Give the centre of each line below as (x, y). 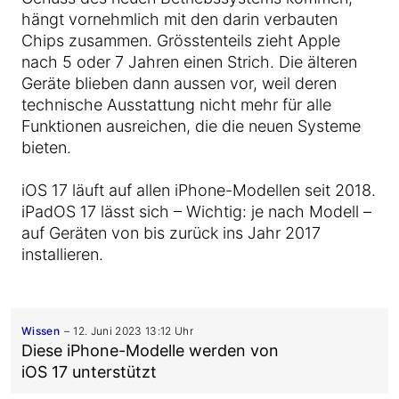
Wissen (41, 331)
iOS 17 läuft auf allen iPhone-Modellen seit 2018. (199, 190)
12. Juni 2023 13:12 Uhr (134, 331)
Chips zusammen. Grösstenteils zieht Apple (181, 41)
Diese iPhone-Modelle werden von (150, 350)
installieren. (62, 254)
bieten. (46, 147)
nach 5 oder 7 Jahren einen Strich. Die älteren (189, 62)
